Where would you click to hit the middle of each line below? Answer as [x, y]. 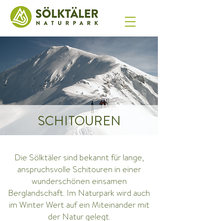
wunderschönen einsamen [79, 181]
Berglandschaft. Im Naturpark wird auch [79, 193]
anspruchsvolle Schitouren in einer [79, 169]
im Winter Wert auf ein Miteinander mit [79, 205]
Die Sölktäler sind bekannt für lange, [79, 157]
